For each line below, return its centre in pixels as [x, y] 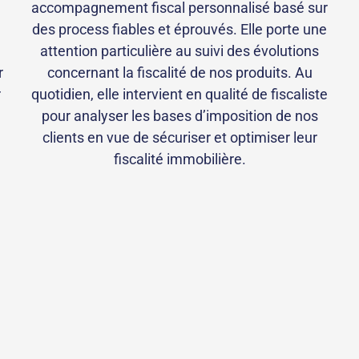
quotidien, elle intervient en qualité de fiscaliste [179, 95]
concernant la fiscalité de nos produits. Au [179, 73]
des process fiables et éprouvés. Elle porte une [179, 30]
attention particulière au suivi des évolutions [179, 51]
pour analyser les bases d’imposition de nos [179, 116]
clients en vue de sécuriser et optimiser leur [179, 138]
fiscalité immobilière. [179, 159]
